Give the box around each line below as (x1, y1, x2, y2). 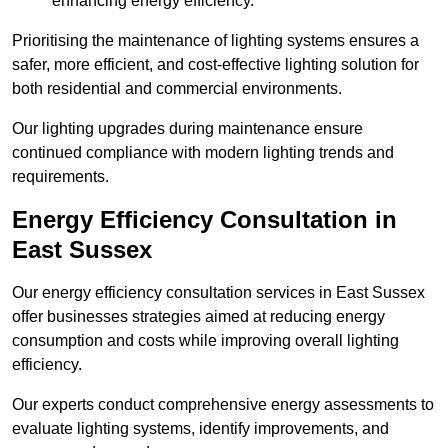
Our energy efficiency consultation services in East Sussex (12, 284, 425, 302)
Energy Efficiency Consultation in (12, 206, 397, 234)
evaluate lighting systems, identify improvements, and (12, 420, 389, 438)
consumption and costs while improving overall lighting (12, 332, 399, 350)
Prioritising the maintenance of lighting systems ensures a (12, 32, 419, 50)
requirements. (12, 168, 109, 186)
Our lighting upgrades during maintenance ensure (12, 120, 363, 138)
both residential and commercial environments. (12, 80, 342, 98)
